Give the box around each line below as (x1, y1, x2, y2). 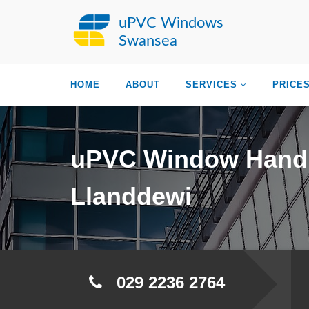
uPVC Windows (119, 15, 223, 30)
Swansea (119, 33, 177, 48)
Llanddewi (70, 182, 192, 210)
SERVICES (186, 79, 237, 90)
